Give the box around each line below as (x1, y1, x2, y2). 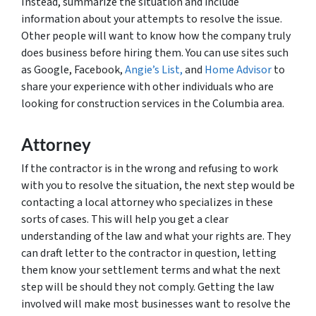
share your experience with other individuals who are (21, 78, 274, 95)
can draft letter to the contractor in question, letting (21, 245, 276, 261)
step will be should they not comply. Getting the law (21, 279, 274, 295)
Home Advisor (205, 61, 272, 78)
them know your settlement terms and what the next (21, 262, 281, 278)
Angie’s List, (125, 61, 183, 78)
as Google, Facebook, (21, 61, 125, 78)
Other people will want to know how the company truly (21, 28, 291, 44)
